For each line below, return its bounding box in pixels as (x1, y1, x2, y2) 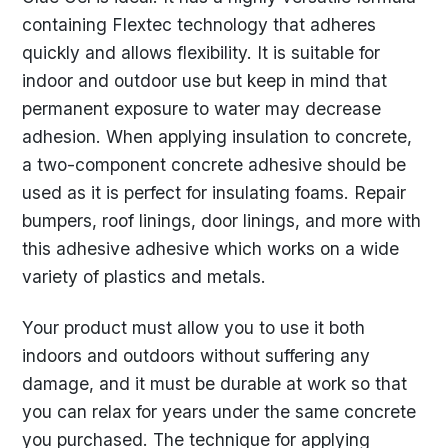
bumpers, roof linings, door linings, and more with (22, 210, 421, 232)
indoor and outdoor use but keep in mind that (22, 70, 387, 92)
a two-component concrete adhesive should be (22, 154, 406, 176)
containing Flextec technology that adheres (22, 14, 376, 36)
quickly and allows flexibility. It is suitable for (22, 42, 380, 64)
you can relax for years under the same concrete (22, 400, 416, 422)
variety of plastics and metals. (22, 266, 266, 288)
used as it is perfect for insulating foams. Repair (22, 182, 406, 204)
